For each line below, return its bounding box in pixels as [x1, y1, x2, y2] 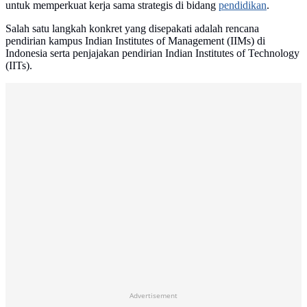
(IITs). [5, 60, 32, 72]
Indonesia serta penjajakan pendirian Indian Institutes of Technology [5, 47, 299, 60]
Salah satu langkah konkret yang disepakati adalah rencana [5, 23, 259, 35]
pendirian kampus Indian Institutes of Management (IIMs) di [5, 35, 265, 47]
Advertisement [130, 291, 177, 301]
